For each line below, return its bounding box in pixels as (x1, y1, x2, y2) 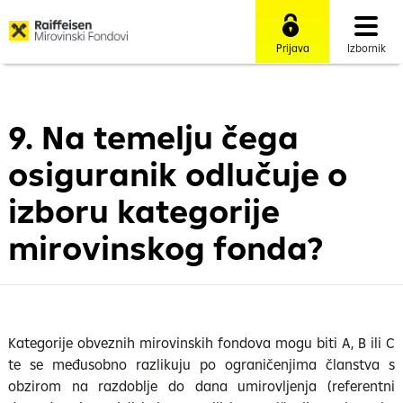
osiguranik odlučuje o (8, 153, 348, 195)
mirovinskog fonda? (8, 227, 324, 269)
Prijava (275, 41, 309, 55)
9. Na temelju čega (8, 116, 300, 158)
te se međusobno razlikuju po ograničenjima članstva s (8, 355, 395, 373)
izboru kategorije (8, 190, 281, 232)
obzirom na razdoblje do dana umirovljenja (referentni (8, 377, 395, 395)
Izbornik (346, 41, 386, 55)
